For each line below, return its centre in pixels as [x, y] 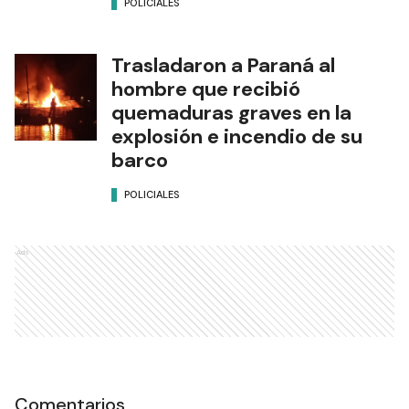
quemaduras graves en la [231, 113]
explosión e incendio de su [237, 137]
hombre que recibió [206, 89]
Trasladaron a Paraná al [223, 66]
